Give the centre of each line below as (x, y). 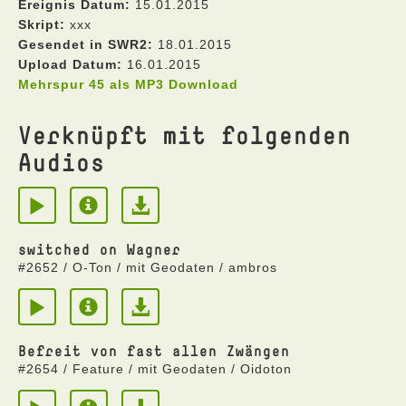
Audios (62, 162)
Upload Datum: (70, 64)
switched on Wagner (100, 249)
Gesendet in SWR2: (86, 44)
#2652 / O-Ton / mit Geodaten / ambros (148, 267)
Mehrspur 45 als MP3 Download (128, 84)
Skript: (42, 24)
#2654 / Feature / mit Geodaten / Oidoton (155, 369)
